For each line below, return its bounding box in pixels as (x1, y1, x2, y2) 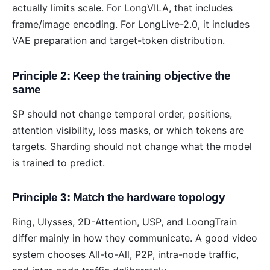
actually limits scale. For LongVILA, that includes (12, 2, 233, 14)
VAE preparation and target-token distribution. (12, 34, 225, 47)
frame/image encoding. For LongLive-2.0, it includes (12, 18, 250, 31)
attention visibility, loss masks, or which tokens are (12, 124, 244, 136)
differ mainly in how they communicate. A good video (12, 232, 257, 245)
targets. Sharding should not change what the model (12, 140, 252, 152)
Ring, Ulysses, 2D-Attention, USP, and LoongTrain (12, 216, 237, 228)
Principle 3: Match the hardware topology (12, 191, 225, 204)
